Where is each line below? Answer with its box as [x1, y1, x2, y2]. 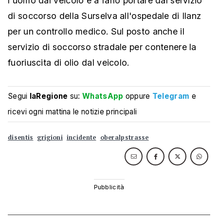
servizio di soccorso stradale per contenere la [8, 42, 197, 53]
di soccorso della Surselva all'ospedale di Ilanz [8, 11, 201, 21]
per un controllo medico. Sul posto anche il [8, 26, 184, 37]
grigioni [37, 133, 63, 142]
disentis [8, 133, 34, 142]
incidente [66, 133, 96, 142]
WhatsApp [82, 91, 124, 101]
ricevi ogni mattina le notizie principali [8, 107, 137, 117]
